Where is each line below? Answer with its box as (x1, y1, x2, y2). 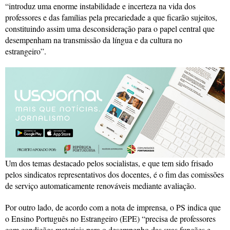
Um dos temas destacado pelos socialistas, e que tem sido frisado (5, 157, 213, 168)
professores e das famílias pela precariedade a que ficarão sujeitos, (5, 11, 217, 23)
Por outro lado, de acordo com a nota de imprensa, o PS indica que (5, 201, 221, 213)
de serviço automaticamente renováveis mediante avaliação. (5, 180, 196, 191)
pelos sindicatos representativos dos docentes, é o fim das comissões (5, 168, 224, 180)
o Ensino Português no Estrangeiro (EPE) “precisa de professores (5, 213, 216, 224)
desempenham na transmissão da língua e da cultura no (5, 34, 182, 45)
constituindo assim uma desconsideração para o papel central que (5, 23, 215, 34)
